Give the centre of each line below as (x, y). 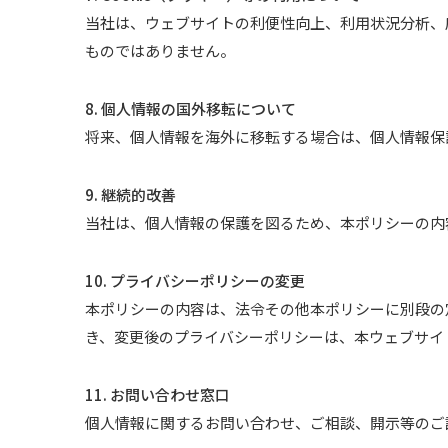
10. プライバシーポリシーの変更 (195, 280)
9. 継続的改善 (131, 194)
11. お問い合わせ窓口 (158, 394)
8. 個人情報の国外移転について (191, 108)
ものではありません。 (160, 50)
